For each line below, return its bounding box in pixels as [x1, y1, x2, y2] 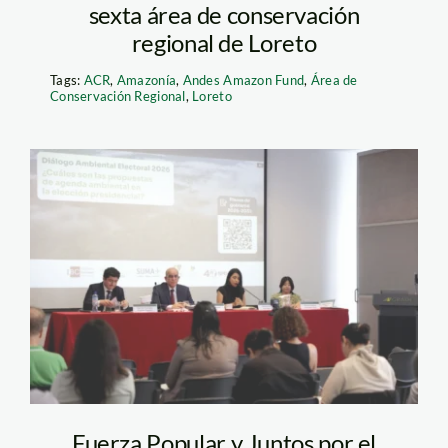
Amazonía [116, 72, 177, 89]
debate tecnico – [61, 198, 301, 240]
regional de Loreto [131, 28, 317, 58]
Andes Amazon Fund [182, 72, 305, 89]
